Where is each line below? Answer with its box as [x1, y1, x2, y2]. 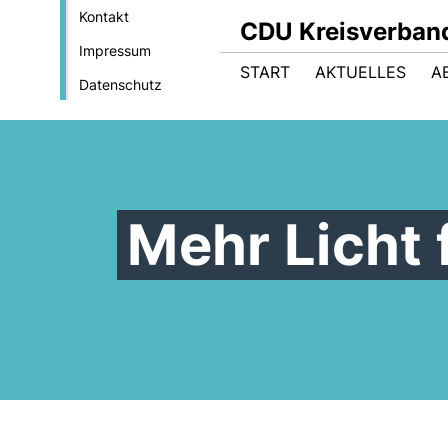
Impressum [78, 42, 151, 59]
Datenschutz [78, 76, 162, 93]
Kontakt [78, 8, 129, 25]
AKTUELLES [315, 62, 406, 82]
